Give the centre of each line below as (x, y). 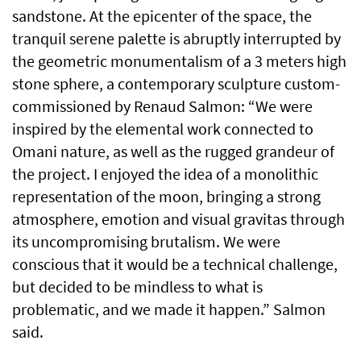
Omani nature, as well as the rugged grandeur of (173, 151)
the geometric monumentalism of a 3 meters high (179, 61)
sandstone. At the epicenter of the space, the (162, 16)
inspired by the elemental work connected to (163, 129)
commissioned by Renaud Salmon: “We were (162, 106)
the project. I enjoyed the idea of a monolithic (165, 174)
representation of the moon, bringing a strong (166, 197)
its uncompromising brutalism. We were (146, 242)
